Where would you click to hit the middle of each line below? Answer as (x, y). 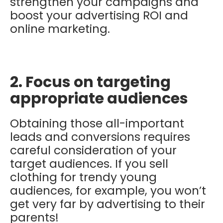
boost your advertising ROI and (99, 16)
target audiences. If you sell (89, 164)
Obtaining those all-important (97, 124)
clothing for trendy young (83, 177)
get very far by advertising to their (108, 204)
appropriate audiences (99, 99)
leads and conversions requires (100, 137)
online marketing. (61, 29)
